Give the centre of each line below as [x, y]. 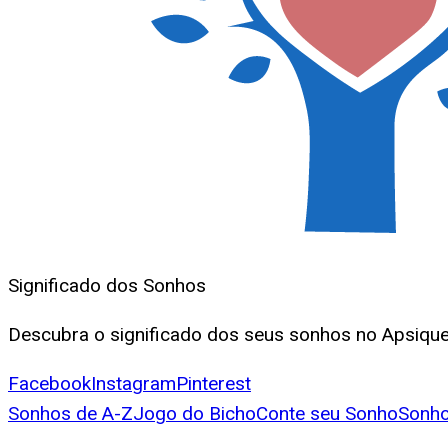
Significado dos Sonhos [107, 286]
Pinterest [213, 384]
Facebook [49, 384]
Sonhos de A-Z [70, 414]
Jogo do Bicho [194, 414]
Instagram [133, 384]
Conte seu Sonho [327, 414]
